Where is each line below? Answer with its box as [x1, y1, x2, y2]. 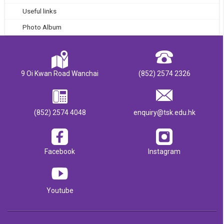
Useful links [22, 7, 56, 15]
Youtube [46, 186, 73, 195]
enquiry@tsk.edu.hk [133, 108, 195, 117]
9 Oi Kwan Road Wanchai [21, 69, 98, 78]
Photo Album [22, 23, 61, 31]
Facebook [44, 147, 75, 156]
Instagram [148, 147, 180, 156]
